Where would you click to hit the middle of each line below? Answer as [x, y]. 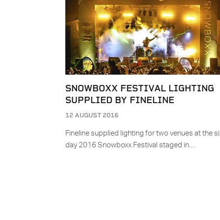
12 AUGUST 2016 [92, 115]
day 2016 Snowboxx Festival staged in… [130, 145]
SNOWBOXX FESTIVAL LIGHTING [140, 88]
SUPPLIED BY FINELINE [120, 100]
